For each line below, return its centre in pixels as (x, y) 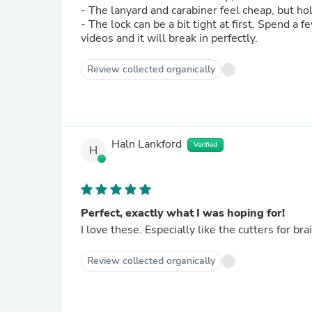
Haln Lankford (147, 145)
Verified (205, 145)
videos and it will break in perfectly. (169, 38)
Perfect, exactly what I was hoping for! (183, 213)
